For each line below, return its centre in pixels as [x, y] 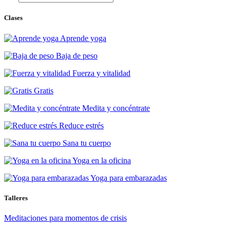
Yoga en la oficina [101, 160]
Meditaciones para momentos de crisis [65, 218]
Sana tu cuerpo [86, 143]
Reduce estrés [80, 125]
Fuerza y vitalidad [100, 73]
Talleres [16, 198]
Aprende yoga [82, 38]
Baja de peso [76, 55]
